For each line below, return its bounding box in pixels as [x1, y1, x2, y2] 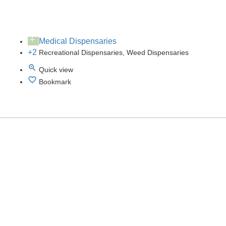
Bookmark [39, 77, 71, 86]
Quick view [39, 65, 73, 74]
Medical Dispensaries [39, 36, 117, 45]
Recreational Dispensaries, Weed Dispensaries [39, 48, 189, 56]
